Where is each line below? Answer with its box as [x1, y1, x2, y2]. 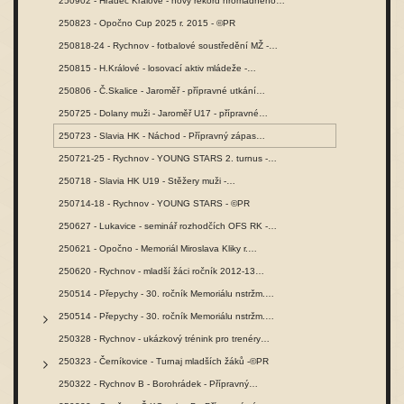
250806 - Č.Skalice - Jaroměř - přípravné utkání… [59, 85, 265, 96]
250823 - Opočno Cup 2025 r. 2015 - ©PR [59, 17, 235, 28]
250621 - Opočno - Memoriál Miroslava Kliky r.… [59, 243, 257, 253]
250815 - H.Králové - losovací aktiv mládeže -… [59, 62, 256, 73]
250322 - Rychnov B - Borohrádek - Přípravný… [59, 378, 258, 389]
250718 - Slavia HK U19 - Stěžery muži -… [59, 175, 235, 186]
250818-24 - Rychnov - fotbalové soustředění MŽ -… [59, 40, 278, 50]
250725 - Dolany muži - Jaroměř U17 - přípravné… [59, 107, 268, 118]
